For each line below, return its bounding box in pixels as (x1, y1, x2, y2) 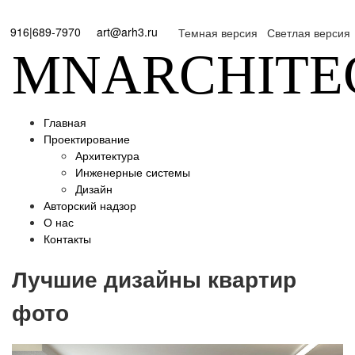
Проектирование (44, 131, 130, 147)
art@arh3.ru (97, 24, 158, 40)
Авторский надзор (44, 197, 136, 213)
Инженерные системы (75, 164, 190, 180)
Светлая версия (267, 25, 350, 40)
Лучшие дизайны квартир (12, 261, 296, 295)
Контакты (44, 231, 91, 246)
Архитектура (75, 147, 139, 163)
